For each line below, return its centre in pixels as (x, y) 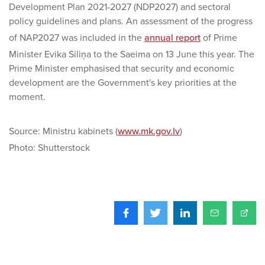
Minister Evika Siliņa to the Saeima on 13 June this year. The (132, 54)
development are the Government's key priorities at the (123, 83)
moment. (27, 97)
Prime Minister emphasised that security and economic (122, 69)
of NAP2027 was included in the (77, 38)
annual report (172, 38)
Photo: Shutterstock (49, 148)
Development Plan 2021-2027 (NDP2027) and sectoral (120, 7)
